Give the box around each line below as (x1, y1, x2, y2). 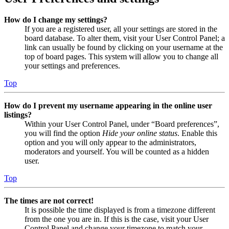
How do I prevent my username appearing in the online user (4, 101, 212, 110)
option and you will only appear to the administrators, (25, 138, 196, 147)
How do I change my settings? (4, 15, 107, 25)
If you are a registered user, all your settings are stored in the (25, 25, 217, 34)
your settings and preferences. (25, 61, 120, 71)
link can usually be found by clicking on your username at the (25, 43, 223, 52)
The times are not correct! (4, 196, 94, 205)
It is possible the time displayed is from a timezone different (25, 205, 215, 215)
